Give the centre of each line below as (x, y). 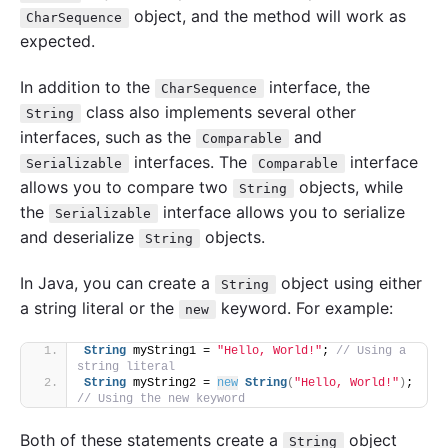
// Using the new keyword (161, 398)
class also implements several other (218, 112)
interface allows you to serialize (281, 212)
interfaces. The (190, 162)
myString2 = (171, 382)
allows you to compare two (126, 187)
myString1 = (171, 350)
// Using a (371, 350)
